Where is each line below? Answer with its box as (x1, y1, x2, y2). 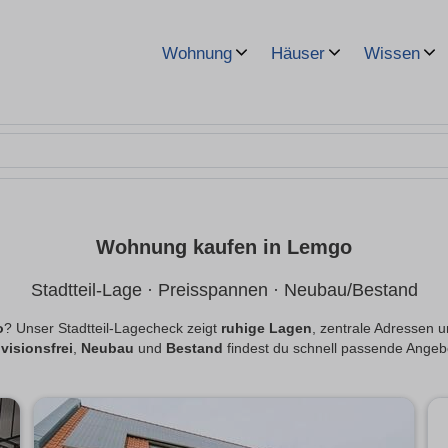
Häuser (271, 44, 325, 63)
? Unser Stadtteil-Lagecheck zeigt (4, 321, 221, 337)
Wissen (364, 44, 420, 63)
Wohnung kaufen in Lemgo (96, 236, 352, 259)
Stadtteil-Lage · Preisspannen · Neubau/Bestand (30, 280, 418, 301)
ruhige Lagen (221, 321, 312, 337)
